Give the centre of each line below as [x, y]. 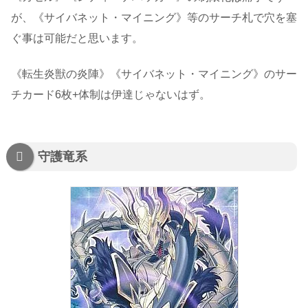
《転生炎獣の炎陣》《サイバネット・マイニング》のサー [154, 74]
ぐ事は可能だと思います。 [77, 38]
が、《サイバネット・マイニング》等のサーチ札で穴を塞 [154, 17]
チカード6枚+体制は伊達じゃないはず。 [111, 95]
